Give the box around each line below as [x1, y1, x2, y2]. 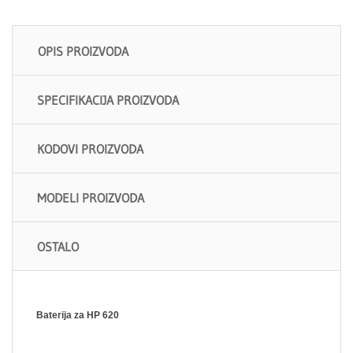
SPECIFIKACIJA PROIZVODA [37, 91, 179, 108]
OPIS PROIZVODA [38, 43, 128, 59]
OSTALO [37, 238, 79, 255]
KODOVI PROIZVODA [37, 140, 143, 157]
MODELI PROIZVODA [37, 189, 144, 206]
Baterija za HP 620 [36, 309, 119, 321]
